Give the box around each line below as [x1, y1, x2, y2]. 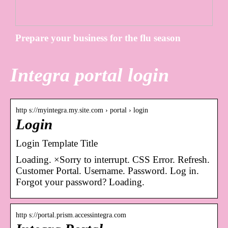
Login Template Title [16, 138, 98, 149]
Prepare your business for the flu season [15, 33, 181, 44]
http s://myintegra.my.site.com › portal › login [16, 106, 148, 115]
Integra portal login [10, 64, 169, 85]
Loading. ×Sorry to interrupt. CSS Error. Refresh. [16, 154, 210, 165]
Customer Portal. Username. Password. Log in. [16, 165, 199, 177]
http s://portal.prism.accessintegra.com [16, 211, 126, 219]
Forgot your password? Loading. [16, 177, 145, 188]
